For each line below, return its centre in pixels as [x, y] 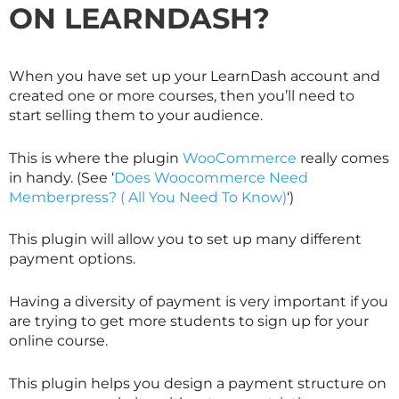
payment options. [72, 259]
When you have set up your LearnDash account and [195, 77]
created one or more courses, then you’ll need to [182, 96]
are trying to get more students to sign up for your [189, 322]
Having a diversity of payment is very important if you [199, 302]
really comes [345, 158]
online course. [58, 341]
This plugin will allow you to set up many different [185, 240]
